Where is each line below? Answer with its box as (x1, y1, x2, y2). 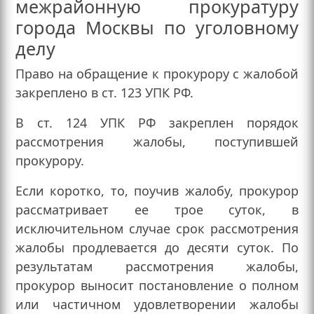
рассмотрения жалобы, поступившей (15, 133, 299, 151)
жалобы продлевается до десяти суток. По (15, 239, 299, 257)
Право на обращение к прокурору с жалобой (15, 65, 299, 83)
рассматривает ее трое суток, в (15, 201, 299, 219)
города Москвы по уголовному (15, 15, 299, 40)
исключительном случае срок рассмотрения (15, 220, 299, 238)
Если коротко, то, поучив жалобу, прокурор (15, 182, 299, 200)
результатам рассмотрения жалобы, (15, 258, 299, 275)
